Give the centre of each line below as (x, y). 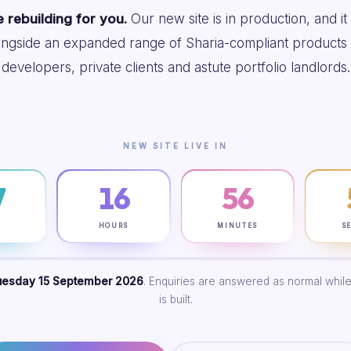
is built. (175, 299)
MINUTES (237, 225)
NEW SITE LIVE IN (175, 146)
